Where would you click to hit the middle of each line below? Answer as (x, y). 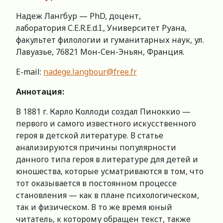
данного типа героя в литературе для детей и (107, 160)
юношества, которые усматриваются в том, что (110, 171)
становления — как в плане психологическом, (108, 195)
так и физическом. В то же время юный (94, 207)
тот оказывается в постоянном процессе (96, 183)
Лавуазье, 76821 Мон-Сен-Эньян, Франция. (100, 52)
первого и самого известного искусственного (106, 124)
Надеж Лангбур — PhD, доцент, (78, 16)
